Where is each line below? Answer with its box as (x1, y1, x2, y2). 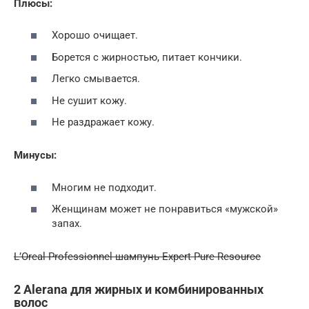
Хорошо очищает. (52, 29, 138, 42)
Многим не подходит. (52, 181, 157, 194)
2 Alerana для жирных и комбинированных (14, 282, 263, 297)
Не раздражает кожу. (52, 116, 154, 129)
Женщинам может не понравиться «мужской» (52, 203, 278, 216)
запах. (52, 217, 82, 230)
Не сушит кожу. (52, 94, 127, 107)
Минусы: (14, 149, 57, 162)
